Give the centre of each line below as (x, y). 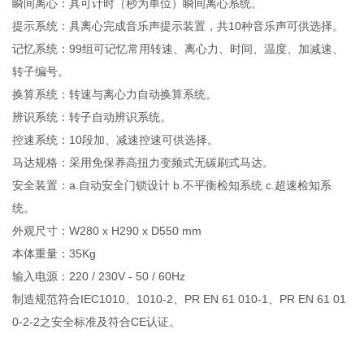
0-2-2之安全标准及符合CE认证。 (97, 321)
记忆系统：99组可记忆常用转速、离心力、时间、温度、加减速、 (178, 48)
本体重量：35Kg (54, 253)
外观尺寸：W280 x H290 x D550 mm (107, 230)
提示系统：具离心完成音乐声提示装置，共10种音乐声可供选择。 (178, 26)
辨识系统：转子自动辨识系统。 (92, 117)
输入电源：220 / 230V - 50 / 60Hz (99, 276)
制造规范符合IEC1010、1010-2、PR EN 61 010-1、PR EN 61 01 (180, 299)
